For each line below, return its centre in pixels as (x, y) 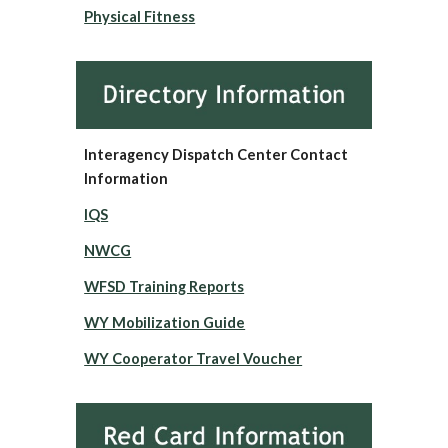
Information (126, 178)
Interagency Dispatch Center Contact (216, 154)
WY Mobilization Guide (165, 322)
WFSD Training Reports (164, 286)
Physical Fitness (140, 16)
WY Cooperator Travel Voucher (193, 358)
